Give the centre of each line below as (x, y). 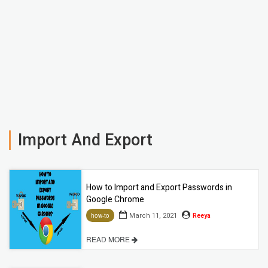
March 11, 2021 (153, 215)
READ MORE (109, 239)
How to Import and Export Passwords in (159, 187)
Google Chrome (115, 199)
